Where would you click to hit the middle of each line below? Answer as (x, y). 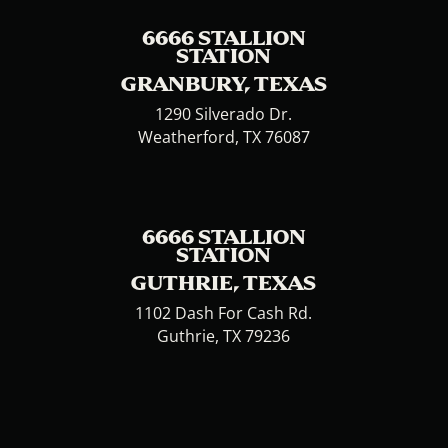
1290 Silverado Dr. (224, 114)
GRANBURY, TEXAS (223, 84)
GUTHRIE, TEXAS (224, 283)
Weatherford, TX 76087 (223, 137)
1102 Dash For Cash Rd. (224, 313)
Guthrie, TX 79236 (224, 336)
